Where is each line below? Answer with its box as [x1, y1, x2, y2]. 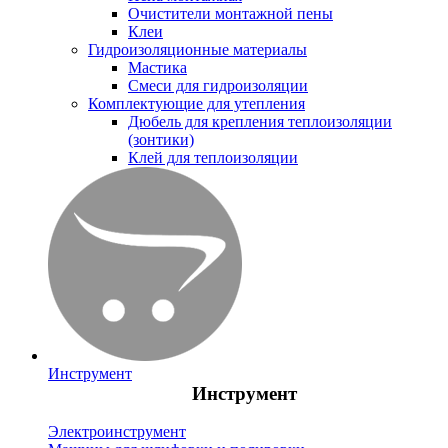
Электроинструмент [48, 423, 186, 441]
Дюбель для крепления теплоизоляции [128, 112, 392, 130]
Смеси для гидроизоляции [128, 76, 308, 94]
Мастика [128, 58, 187, 76]
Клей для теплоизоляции [128, 148, 298, 166]
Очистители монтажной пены [128, 4, 333, 22]
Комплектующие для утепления [88, 94, 305, 112]
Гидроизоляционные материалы [88, 40, 307, 58]
